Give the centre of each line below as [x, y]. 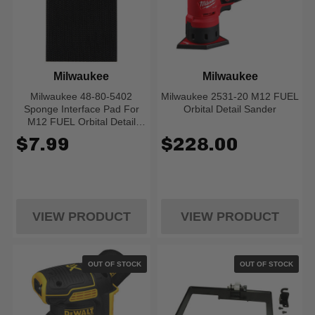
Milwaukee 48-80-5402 [82, 96]
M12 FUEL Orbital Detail [81, 122]
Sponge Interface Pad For [81, 109]
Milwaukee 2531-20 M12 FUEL [230, 96]
